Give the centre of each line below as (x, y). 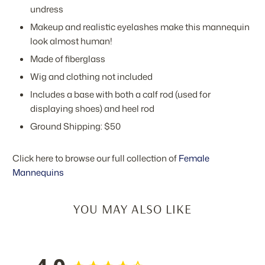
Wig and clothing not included (92, 77)
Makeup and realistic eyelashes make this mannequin (140, 27)
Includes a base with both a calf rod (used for (121, 95)
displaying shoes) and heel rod (93, 109)
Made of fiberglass (68, 59)
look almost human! (72, 41)
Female (194, 159)
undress (47, 9)
